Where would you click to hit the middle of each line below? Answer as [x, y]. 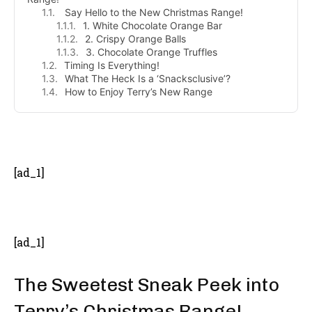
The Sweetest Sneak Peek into [147, 284]
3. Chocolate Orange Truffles [151, 52]
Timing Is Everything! [112, 65]
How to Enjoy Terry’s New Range [139, 91]
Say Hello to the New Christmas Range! [153, 12]
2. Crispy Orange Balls [135, 38]
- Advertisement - [156, 142]
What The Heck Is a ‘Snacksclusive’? [148, 78]
